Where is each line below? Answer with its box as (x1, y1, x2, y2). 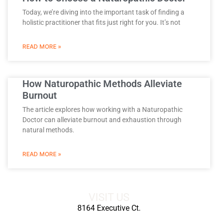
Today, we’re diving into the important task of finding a (22, 8, 184, 16)
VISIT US (89, 190, 129, 203)
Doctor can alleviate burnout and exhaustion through (22, 115, 182, 124)
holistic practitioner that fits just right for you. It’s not (22, 18, 181, 26)
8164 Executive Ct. (77, 203, 141, 213)
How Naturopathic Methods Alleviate (22, 77, 182, 90)
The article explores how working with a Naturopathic (22, 105, 182, 113)
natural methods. (22, 126, 74, 134)
